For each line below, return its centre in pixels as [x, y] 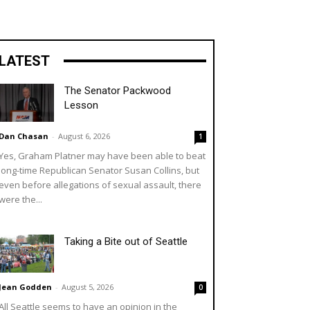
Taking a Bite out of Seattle [126, 241]
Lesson [81, 105]
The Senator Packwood [118, 90]
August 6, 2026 [84, 136]
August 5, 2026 [88, 286]
